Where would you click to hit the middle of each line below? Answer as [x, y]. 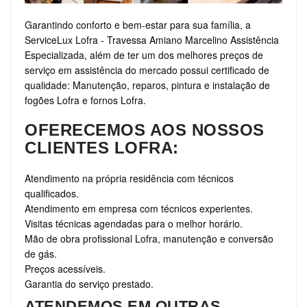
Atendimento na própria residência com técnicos [129, 178]
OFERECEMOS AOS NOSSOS [145, 130]
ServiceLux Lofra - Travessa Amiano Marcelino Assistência [152, 39]
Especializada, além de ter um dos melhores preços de [144, 54]
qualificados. [52, 193]
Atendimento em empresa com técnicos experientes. [139, 208]
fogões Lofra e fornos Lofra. [85, 100]
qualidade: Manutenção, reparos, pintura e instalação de [147, 85]
